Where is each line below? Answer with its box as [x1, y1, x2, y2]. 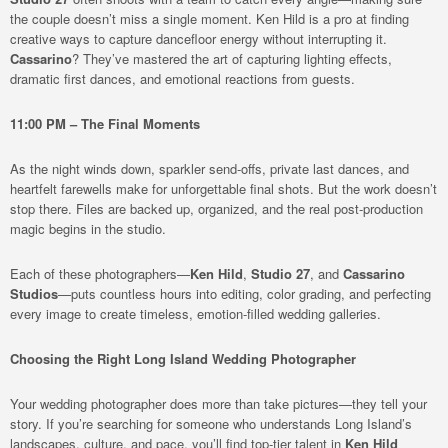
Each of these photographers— [10, 264, 190, 283]
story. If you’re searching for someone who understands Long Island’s [10, 414, 412, 433]
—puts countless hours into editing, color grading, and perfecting [58, 284, 431, 303]
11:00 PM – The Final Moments [10, 114, 200, 133]
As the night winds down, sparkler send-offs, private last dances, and [10, 159, 409, 178]
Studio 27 [251, 264, 310, 283]
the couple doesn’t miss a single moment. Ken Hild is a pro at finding [10, 9, 409, 28]
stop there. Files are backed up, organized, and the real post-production [10, 199, 423, 218]
